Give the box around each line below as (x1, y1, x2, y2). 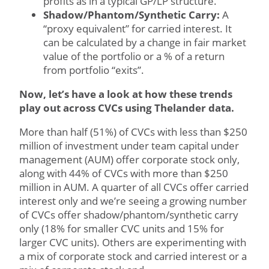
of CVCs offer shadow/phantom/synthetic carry (19, 208, 238, 222)
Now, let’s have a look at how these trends (19, 87, 232, 101)
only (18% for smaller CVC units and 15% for (19, 222, 224, 235)
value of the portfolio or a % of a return (43, 49, 225, 63)
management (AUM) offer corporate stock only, (19, 153, 240, 166)
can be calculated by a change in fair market (43, 35, 246, 49)
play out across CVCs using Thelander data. (19, 101, 237, 115)
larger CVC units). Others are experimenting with (19, 235, 246, 249)
